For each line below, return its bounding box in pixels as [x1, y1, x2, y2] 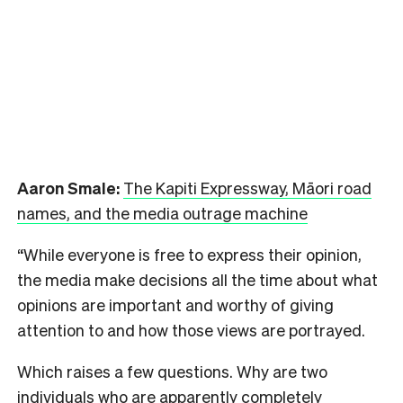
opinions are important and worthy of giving [17, 294, 334, 316]
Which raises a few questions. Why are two [17, 361, 327, 382]
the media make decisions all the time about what [17, 269, 378, 291]
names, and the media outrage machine [17, 202, 308, 224]
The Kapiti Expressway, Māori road [123, 177, 372, 199]
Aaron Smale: [17, 177, 120, 199]
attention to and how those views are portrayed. [17, 319, 365, 341]
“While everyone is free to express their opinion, [17, 244, 362, 265]
